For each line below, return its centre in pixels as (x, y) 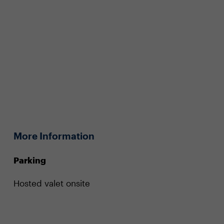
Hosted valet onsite (51, 183)
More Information (54, 136)
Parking (29, 160)
